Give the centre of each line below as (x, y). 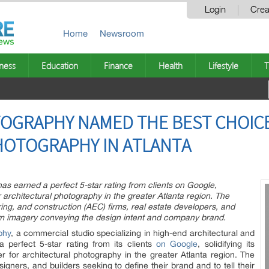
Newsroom (122, 33)
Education (60, 65)
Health (171, 65)
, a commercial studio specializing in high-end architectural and (133, 233)
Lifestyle (223, 65)
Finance (118, 65)
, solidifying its (226, 244)
